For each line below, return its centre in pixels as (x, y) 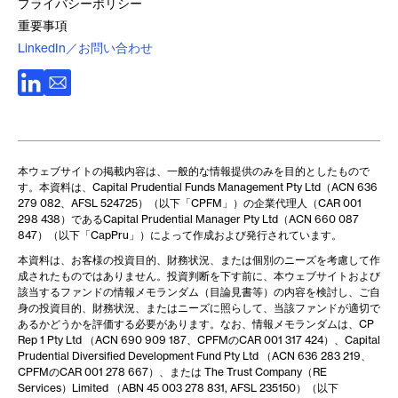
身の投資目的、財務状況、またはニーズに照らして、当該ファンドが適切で (199, 308)
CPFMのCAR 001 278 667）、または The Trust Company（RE (172, 372)
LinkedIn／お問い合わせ (85, 48)
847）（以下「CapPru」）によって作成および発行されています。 (180, 235)
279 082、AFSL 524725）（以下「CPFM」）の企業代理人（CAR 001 (190, 203)
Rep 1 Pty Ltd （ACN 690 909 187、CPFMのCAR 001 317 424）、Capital (199, 340)
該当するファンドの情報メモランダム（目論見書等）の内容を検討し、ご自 (199, 292)
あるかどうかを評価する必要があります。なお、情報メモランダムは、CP (196, 324)
